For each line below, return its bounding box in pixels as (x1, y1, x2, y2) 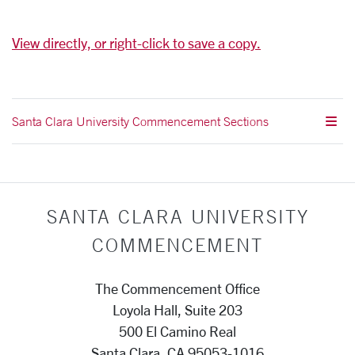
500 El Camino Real (119, 323, 236, 339)
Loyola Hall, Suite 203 (113, 302, 242, 318)
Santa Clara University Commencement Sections (12, 113, 269, 129)
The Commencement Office (95, 281, 260, 296)
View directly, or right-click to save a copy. (12, 35, 261, 51)
